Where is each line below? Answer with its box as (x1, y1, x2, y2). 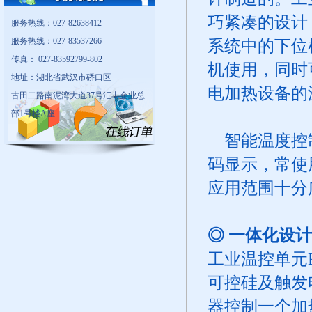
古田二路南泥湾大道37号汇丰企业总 (11, 91, 145, 100)
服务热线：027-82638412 (11, 18, 102, 28)
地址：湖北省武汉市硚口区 (11, 72, 111, 82)
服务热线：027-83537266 (11, 36, 104, 46)
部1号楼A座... (11, 109, 61, 118)
